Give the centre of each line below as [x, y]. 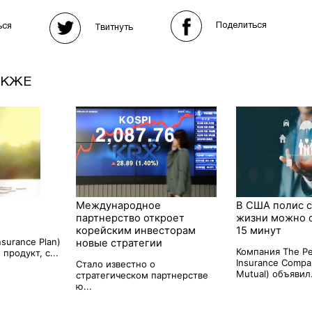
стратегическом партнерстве [142, 275]
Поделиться [241, 26]
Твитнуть [114, 28]
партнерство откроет [130, 218]
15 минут [258, 230]
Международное [118, 205]
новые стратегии [119, 243]
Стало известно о [115, 264]
